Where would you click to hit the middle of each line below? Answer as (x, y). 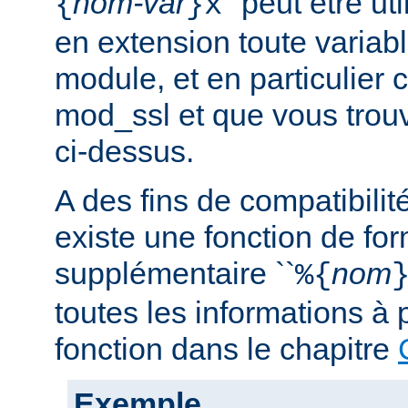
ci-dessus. (124, 152)
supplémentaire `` (175, 274)
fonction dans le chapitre (226, 349)
